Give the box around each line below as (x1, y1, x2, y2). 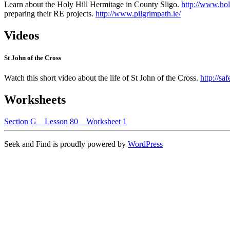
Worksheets (4, 93, 66, 107)
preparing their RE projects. (4, 9, 95, 18)
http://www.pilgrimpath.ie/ (95, 9, 181, 18)
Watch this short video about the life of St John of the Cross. (4, 73, 200, 83)
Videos (4, 28, 39, 42)
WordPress (128, 139, 163, 148)
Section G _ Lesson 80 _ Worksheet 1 (4, 117, 127, 126)
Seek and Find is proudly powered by (4, 139, 128, 148)
